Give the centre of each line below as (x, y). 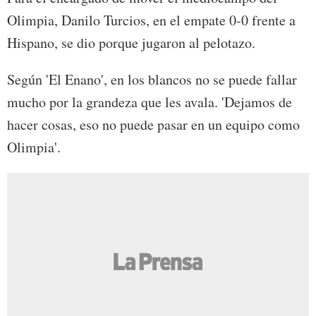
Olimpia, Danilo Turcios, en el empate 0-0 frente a (151, 20)
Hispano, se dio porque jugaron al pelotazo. (131, 42)
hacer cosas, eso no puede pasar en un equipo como (153, 124)
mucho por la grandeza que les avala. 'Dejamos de (150, 102)
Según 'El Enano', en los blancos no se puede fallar (152, 79)
